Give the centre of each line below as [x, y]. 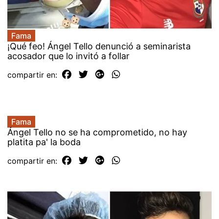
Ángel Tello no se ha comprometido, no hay [97, 132]
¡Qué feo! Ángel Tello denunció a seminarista [99, 46]
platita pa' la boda [44, 142]
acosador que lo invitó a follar [68, 56]
